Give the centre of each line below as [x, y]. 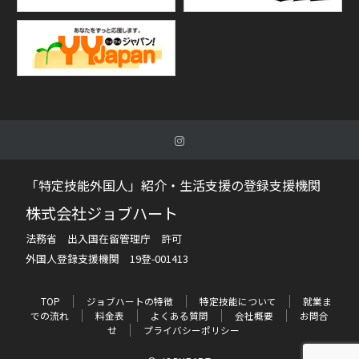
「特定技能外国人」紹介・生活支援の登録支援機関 [173, 185]
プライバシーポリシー [191, 330]
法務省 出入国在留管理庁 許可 [104, 238]
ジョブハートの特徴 [129, 301]
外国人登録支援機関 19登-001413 [107, 258]
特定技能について [238, 301]
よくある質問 [179, 315]
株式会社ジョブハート [102, 213]
